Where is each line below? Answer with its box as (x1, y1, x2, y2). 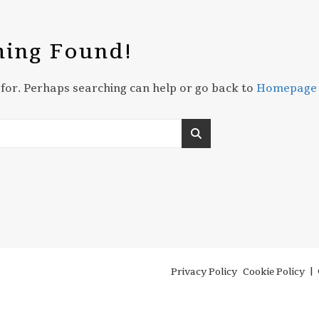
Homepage (256, 81, 317, 95)
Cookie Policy (243, 266, 305, 278)
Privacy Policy (171, 266, 237, 278)
